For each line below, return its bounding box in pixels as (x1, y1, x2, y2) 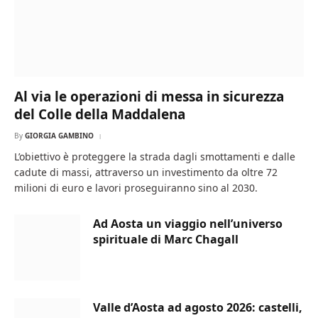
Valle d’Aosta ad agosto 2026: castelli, (93, 300, 302, 316)
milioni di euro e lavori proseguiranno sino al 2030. (14, 181, 258, 195)
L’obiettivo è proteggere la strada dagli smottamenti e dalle (14, 150, 295, 164)
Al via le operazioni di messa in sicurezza (14, 87, 284, 106)
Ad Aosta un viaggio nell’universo (93, 216, 283, 232)
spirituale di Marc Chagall (93, 231, 238, 248)
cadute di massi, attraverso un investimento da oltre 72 (14, 165, 278, 180)
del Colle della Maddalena (14, 105, 185, 124)
